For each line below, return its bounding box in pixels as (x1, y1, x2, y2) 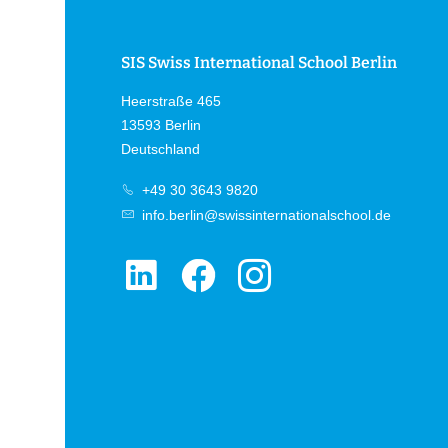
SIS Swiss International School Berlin (120, 53, 397, 73)
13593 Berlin (120, 117, 201, 134)
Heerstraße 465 (120, 93, 221, 110)
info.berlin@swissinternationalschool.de (138, 206, 392, 223)
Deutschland (120, 141, 200, 158)
